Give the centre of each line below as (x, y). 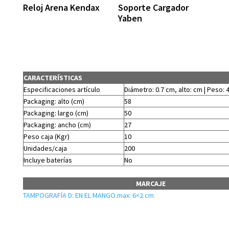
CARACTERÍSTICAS (53, 78)
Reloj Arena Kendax (61, 7)
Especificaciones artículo (62, 90)
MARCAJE (151, 184)
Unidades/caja (45, 148)
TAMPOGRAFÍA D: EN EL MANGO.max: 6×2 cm (88, 196)
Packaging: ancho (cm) (57, 125)
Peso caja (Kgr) (46, 137)
